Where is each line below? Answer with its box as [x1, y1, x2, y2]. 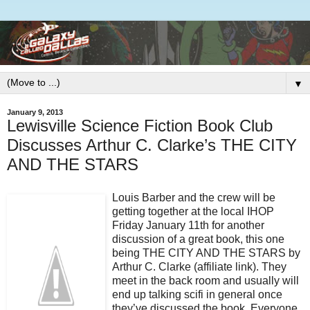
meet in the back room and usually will [112, 274, 299, 286]
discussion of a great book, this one [112, 232, 284, 245]
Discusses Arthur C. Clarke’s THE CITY [7, 135, 297, 154]
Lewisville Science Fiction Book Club [7, 116, 273, 135]
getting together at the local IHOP [112, 205, 274, 217]
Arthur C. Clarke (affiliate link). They [112, 260, 286, 273]
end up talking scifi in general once [112, 288, 282, 300]
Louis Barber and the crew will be [112, 191, 275, 203]
